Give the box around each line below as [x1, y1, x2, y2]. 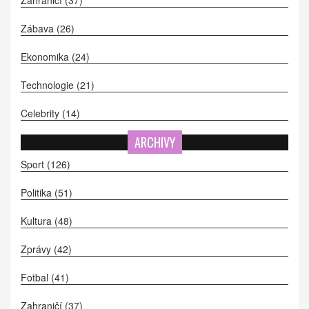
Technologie [21, 78, 77, 92]
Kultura [21, 214, 54, 228]
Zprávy [21, 242, 54, 257]
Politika [21, 186, 54, 200]
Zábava [21, 21, 57, 36]
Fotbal [21, 270, 51, 285]
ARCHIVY [134, 133, 175, 152]
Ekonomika [21, 50, 72, 64]
